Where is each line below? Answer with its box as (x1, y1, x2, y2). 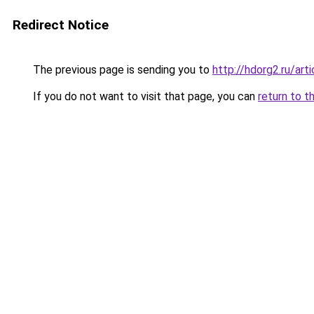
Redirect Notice (13, 17, 109, 33)
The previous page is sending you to (30, 63, 212, 76)
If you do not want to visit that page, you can (30, 90, 258, 103)
